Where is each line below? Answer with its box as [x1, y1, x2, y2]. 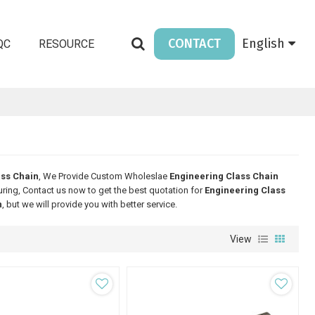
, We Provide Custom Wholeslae [38, 171, 169, 181]
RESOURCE [38, 37, 94, 51]
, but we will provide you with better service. [1, 199, 177, 210]
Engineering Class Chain [169, 171, 278, 181]
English [241, 36, 285, 51]
